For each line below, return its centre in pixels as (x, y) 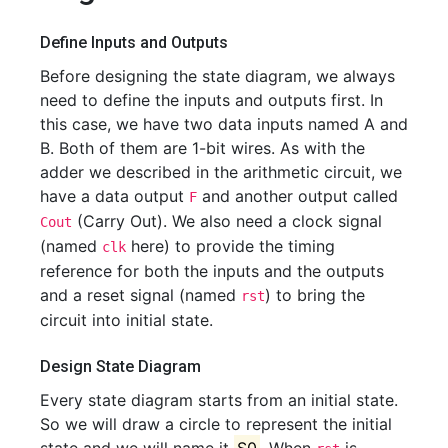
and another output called (297, 196)
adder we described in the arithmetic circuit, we (221, 172)
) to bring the (315, 295)
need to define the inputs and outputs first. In (211, 100)
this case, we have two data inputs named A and (224, 124)
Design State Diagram (120, 366)
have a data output (114, 196)
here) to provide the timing (230, 246)
